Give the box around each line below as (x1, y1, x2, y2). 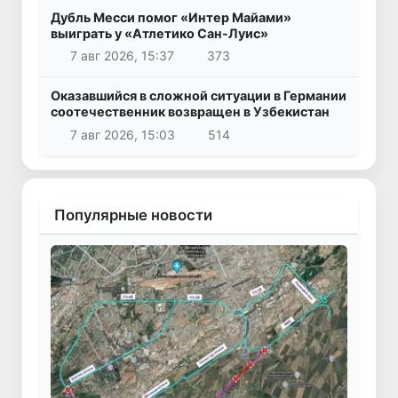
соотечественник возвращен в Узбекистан (51, 104, 330, 120)
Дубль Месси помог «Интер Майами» (51, 9, 291, 25)
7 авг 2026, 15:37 (69, 48, 174, 64)
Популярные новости (54, 206, 212, 225)
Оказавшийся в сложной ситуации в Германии (51, 88, 346, 104)
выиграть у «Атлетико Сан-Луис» (51, 25, 268, 41)
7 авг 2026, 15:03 (69, 127, 175, 143)
